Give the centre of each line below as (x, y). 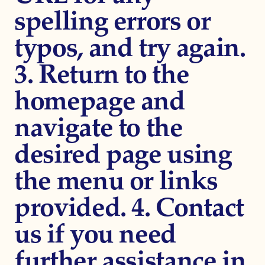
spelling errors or (112, 23)
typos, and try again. (130, 49)
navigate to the (98, 129)
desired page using (123, 156)
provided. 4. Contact (129, 209)
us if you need (96, 236)
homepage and (100, 103)
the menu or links (116, 182)
